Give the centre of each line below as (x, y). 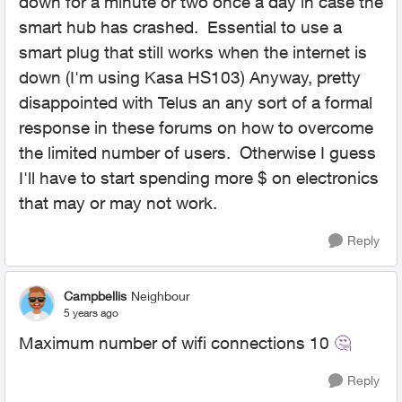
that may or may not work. (118, 203)
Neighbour (161, 295)
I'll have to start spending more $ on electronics (199, 178)
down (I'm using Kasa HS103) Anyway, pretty (190, 77)
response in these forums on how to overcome (196, 127)
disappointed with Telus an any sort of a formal (196, 102)
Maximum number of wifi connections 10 (176, 343)
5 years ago (91, 312)
